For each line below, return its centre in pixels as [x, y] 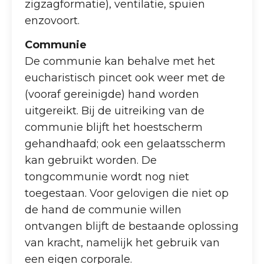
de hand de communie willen [103, 210]
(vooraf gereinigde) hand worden [112, 95]
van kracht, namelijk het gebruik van [123, 243]
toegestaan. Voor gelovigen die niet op [127, 194]
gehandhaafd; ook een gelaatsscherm [126, 144]
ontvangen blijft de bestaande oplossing [132, 227]
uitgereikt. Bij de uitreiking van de [115, 111]
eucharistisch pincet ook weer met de [125, 78]
